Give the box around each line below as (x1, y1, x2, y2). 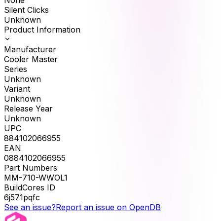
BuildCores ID (4, 183, 55, 193)
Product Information (4, 25, 80, 35)
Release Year (4, 104, 53, 114)
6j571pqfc (4, 192, 40, 203)
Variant (4, 84, 30, 94)
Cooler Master (4, 54, 58, 65)
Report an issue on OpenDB (56, 202, 161, 213)
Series (4, 64, 27, 74)
